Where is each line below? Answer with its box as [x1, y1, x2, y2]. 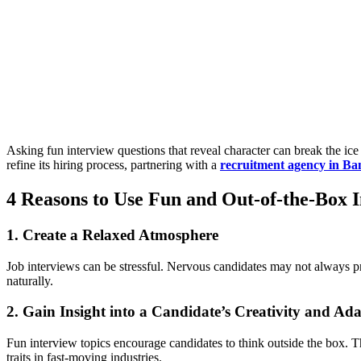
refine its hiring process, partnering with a [6, 158, 220, 172]
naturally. [6, 273, 53, 288]
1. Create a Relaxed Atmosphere [6, 226, 218, 243]
